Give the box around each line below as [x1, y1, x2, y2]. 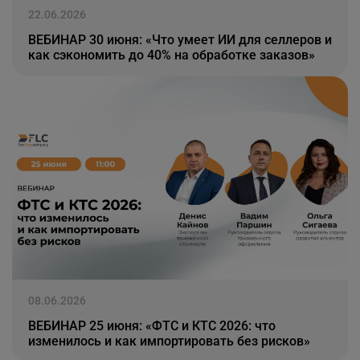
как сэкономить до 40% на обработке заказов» [27, 47, 315, 63]
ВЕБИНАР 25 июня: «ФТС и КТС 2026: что [27, 318, 276, 334]
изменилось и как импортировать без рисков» [27, 333, 310, 350]
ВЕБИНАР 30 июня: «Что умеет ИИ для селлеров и [27, 31, 332, 47]
